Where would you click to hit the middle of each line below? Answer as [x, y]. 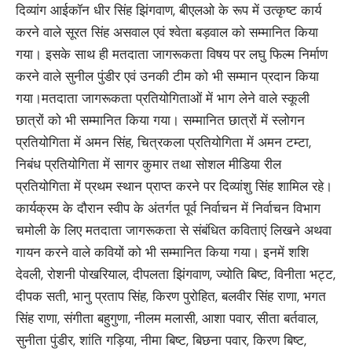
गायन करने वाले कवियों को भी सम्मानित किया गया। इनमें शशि [162, 252]
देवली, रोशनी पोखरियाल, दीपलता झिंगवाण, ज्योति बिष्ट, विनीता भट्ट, [176, 274]
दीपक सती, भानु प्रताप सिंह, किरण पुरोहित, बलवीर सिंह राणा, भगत [171, 296]
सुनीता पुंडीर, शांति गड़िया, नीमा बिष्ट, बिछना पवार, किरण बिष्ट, [161, 340]
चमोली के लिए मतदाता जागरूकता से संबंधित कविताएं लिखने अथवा [174, 230]
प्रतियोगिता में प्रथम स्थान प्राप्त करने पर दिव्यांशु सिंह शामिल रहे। [174, 186]
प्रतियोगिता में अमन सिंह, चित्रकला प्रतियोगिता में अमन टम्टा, [163, 142]
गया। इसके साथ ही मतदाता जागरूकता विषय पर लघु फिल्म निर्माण [172, 54]
